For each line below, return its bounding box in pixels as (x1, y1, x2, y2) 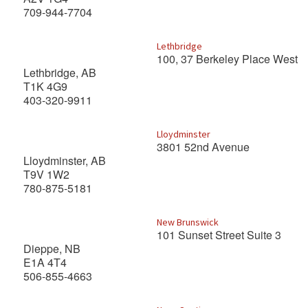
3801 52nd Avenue (156, 139, 250, 155)
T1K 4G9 (23, 78, 67, 94)
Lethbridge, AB (23, 65, 96, 80)
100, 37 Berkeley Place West (156, 51, 298, 67)
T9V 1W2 (23, 166, 80, 182)
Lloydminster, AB (23, 153, 106, 168)
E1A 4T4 (23, 254, 67, 270)
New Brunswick (156, 216, 219, 228)
